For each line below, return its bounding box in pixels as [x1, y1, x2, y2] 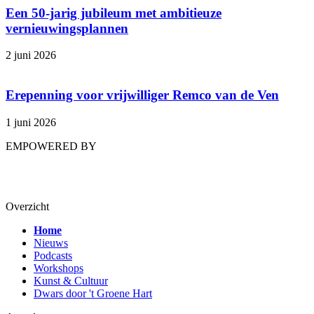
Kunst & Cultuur [34, 274, 108, 287]
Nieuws [34, 236, 68, 249]
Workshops [34, 261, 83, 274]
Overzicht [6, 200, 49, 212]
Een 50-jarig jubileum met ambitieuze [6, 5, 221, 20]
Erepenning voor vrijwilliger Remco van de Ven [6, 88, 279, 103]
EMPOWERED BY [6, 139, 97, 152]
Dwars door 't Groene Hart [34, 287, 152, 299]
